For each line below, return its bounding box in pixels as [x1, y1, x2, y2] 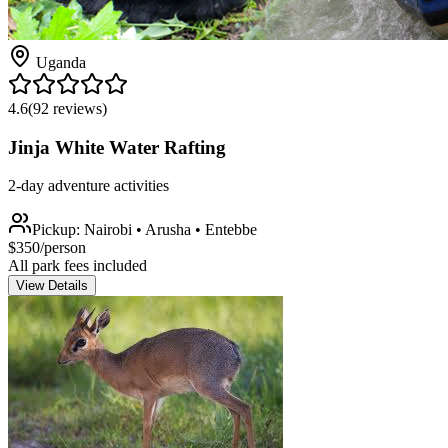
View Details [16, 278, 88, 294]
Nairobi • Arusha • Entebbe [84, 221, 257, 239]
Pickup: [32, 221, 84, 239]
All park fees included [8, 257, 147, 275]
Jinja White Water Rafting [8, 136, 226, 158]
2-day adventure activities [8, 177, 169, 195]
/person [40, 239, 86, 257]
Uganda [36, 53, 86, 71]
